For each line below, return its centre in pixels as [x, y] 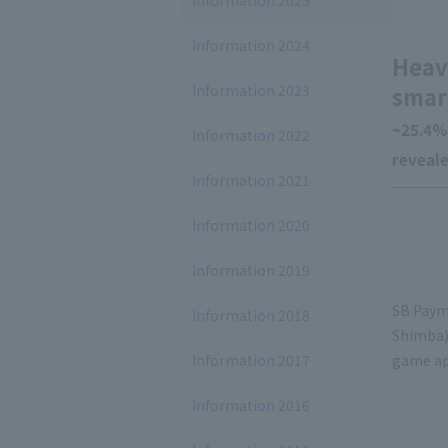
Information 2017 [251, 360]
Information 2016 [251, 405]
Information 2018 [251, 315]
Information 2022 [251, 135]
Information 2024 [251, 45]
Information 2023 [251, 90]
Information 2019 [251, 270]
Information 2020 [251, 225]
